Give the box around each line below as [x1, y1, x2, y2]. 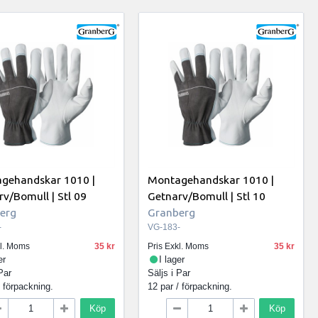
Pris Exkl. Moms [148, 241, 209, 252]
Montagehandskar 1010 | [148, 172, 275, 186]
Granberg [148, 205, 196, 219]
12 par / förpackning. [148, 281, 233, 292]
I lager [159, 254, 185, 265]
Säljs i [148, 268, 177, 279]
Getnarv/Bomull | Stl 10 [148, 189, 266, 202]
